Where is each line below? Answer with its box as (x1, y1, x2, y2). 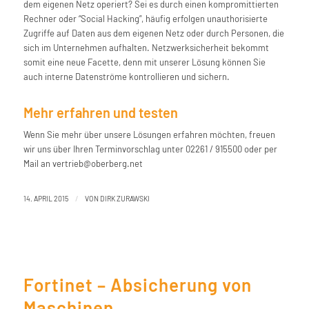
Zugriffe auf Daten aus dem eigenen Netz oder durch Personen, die (23, 28, 284, 39)
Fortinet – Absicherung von (23, 273, 252, 295)
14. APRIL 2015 (23, 193, 68, 203)
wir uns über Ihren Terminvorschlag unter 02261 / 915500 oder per (23, 143, 277, 155)
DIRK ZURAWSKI (99, 193, 150, 203)
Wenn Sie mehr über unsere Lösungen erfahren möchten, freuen (23, 129, 275, 141)
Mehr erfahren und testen (23, 104, 178, 121)
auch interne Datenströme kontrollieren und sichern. (23, 71, 230, 83)
